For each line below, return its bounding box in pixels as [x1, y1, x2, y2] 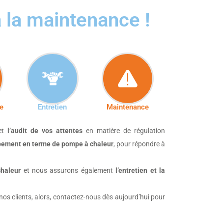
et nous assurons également [21, 166, 116, 174]
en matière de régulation [82, 126, 165, 135]
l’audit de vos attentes [7, 126, 82, 135]
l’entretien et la [115, 166, 165, 174]
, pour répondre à [113, 139, 165, 148]
